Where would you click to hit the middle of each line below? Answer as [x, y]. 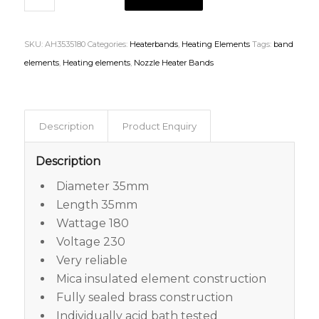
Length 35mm [96, 205]
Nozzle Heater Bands [173, 63]
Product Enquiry [159, 126]
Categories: [108, 45]
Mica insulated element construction [161, 279]
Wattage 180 [92, 224]
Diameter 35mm [102, 187]
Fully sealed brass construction [144, 298]
